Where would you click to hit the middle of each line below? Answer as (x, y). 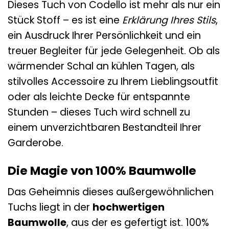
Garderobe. (36, 143)
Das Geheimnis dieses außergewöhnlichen (111, 192)
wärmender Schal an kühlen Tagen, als (101, 66)
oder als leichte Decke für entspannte (99, 97)
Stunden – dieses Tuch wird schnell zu (99, 112)
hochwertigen (129, 207)
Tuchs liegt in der (50, 207)
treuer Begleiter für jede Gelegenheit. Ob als (114, 51)
